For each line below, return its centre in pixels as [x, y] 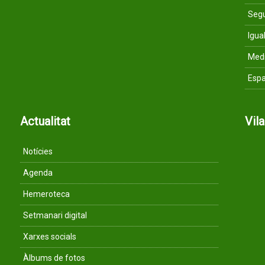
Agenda [38, 173]
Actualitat [45, 121]
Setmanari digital [55, 215]
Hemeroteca [46, 194]
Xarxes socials [50, 237]
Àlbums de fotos [54, 258]
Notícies [38, 151]
